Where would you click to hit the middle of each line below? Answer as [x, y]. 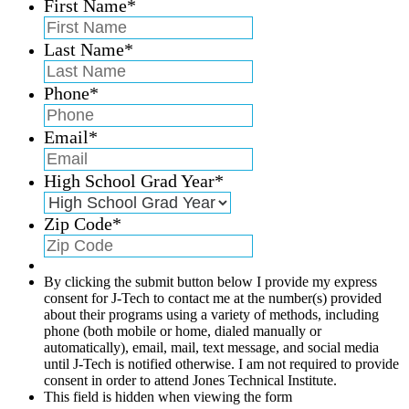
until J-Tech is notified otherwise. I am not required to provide [221, 363]
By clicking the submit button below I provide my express [210, 281]
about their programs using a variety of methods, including [211, 314]
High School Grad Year [129, 180]
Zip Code [78, 223]
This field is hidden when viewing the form [168, 396]
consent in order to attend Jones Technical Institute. [190, 380]
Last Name [84, 49]
